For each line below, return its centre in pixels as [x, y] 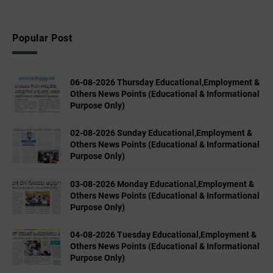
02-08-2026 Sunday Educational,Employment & [161, 133]
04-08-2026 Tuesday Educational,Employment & [163, 234]
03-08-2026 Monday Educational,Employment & [162, 184]
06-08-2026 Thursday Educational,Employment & [165, 82]
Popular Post [42, 38]
